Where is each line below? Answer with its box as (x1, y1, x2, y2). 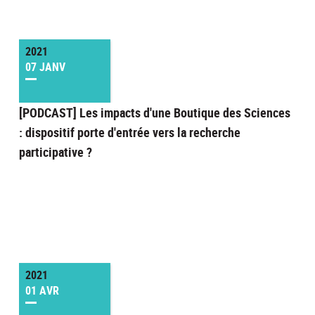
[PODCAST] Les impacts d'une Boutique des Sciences (18, 104, 290, 122)
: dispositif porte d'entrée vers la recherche (18, 124, 240, 141)
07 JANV (25, 59, 65, 75)
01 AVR (25, 283, 59, 299)
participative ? (18, 143, 92, 161)
